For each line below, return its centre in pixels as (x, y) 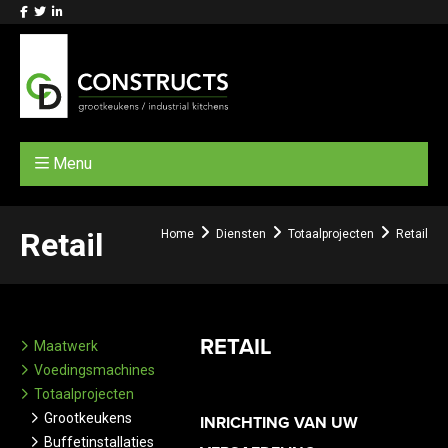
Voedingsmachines (94, 370)
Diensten (241, 234)
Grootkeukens (88, 418)
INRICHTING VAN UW (279, 423)
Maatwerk (66, 346)
